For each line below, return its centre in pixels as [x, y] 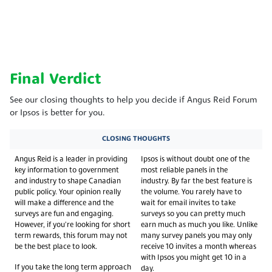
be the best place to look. [56, 247]
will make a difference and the [64, 203]
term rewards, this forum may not [71, 236]
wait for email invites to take [188, 203]
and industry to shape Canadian [68, 181]
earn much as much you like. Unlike [199, 225]
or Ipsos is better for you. [57, 113]
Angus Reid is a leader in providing [71, 159]
